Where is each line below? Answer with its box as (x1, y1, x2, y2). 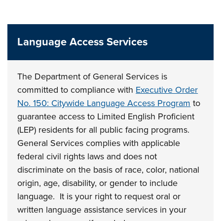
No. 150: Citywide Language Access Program (17, 98, 191, 109)
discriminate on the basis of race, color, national (17, 164, 200, 175)
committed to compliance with (17, 84, 134, 95)
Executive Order (136, 84, 198, 95)
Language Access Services (17, 36, 148, 48)
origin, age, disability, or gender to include (17, 178, 178, 188)
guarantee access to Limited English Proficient (17, 111, 195, 122)
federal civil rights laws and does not (17, 151, 157, 162)
